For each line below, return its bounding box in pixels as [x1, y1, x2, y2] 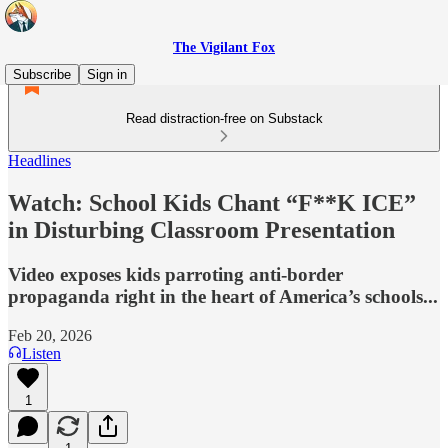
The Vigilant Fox [173, 40, 275, 55]
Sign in [87, 67, 127, 82]
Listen [22, 344, 61, 362]
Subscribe [13, 67, 71, 82]
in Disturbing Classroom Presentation [8, 216, 395, 243]
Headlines [8, 152, 71, 169]
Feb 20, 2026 [8, 326, 92, 344]
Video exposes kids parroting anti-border [8, 263, 343, 285]
